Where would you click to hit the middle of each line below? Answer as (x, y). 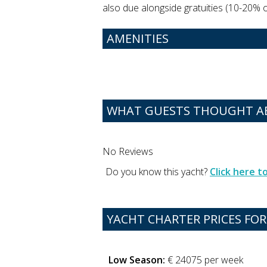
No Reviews (128, 151)
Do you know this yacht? (158, 171)
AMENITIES (138, 39)
